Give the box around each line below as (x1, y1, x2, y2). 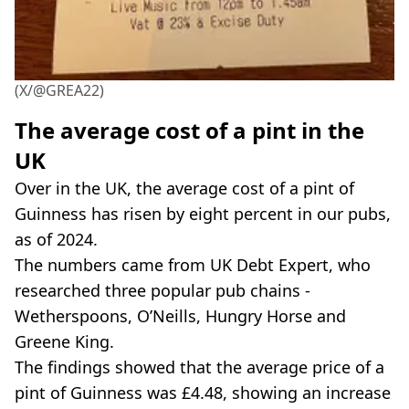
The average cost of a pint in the (15, 114, 364, 145)
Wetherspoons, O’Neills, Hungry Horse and (15, 304, 346, 327)
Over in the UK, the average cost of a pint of (15, 176, 354, 199)
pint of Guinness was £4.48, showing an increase (15, 381, 391, 404)
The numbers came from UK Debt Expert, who (15, 253, 371, 276)
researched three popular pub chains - (15, 278, 310, 301)
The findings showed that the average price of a (15, 355, 384, 378)
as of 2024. (15, 227, 98, 250)
